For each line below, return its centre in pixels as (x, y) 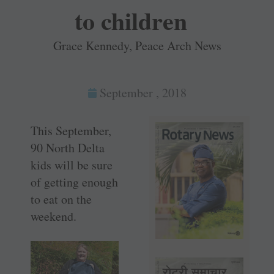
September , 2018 (143, 93)
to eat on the (61, 199)
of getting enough (74, 182)
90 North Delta (68, 148)
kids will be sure (72, 165)
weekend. (54, 217)
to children (131, 21)
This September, (71, 131)
